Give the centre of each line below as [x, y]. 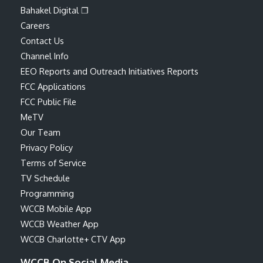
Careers [35, 25]
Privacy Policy [47, 147]
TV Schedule [45, 178]
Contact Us [42, 40]
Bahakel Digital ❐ [55, 10]
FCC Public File [48, 101]
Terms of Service [53, 162]
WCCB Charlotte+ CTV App [73, 239]
